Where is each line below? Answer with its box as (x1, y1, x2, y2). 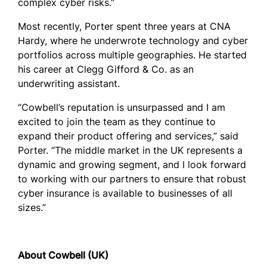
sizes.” (18, 201, 49, 213)
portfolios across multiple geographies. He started (18, 49, 247, 61)
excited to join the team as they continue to (18, 116, 216, 128)
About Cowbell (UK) (18, 249, 108, 261)
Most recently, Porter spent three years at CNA (18, 20, 231, 32)
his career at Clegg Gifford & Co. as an (18, 63, 194, 75)
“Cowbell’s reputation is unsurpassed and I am (18, 101, 225, 113)
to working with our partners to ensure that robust (18, 173, 246, 185)
